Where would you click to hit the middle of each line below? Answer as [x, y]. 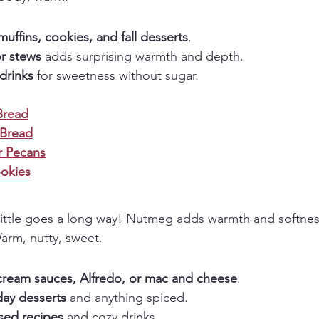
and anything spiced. [127, 298]
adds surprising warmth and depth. [142, 57]
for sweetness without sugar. [116, 76]
